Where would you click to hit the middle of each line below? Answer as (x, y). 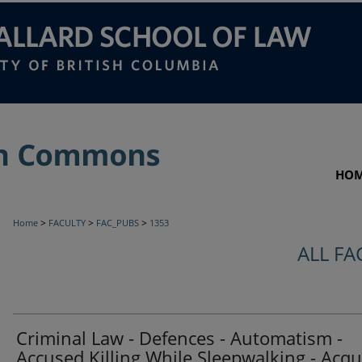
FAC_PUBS (118, 223)
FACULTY (67, 223)
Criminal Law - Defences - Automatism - (179, 338)
